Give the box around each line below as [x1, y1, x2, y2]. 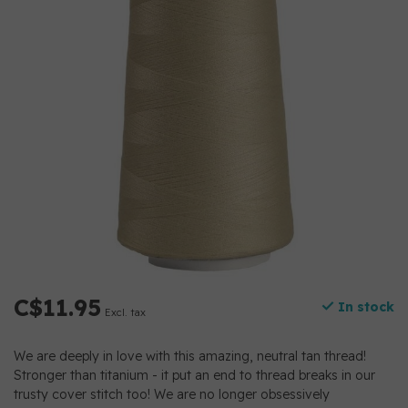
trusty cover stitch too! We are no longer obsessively [14, 386, 330, 403]
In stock [334, 299, 394, 315]
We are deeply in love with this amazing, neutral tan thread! [14, 348, 366, 364]
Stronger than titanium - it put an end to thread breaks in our [14, 367, 375, 383]
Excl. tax [105, 306, 146, 319]
